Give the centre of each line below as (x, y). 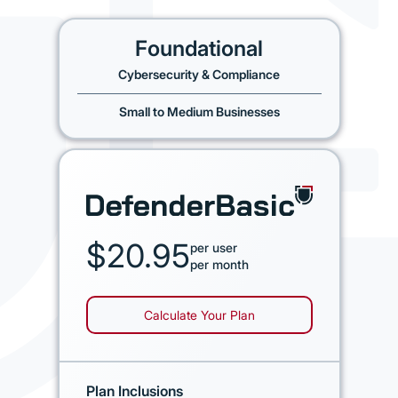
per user (213, 247)
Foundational (199, 48)
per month (219, 264)
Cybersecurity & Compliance (199, 74)
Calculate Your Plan (199, 314)
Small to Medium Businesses (199, 111)
